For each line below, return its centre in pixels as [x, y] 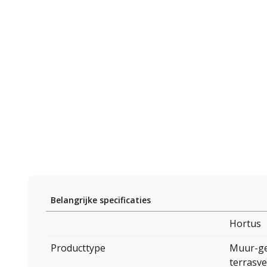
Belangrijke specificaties [101, 200]
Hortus [245, 224]
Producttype [78, 248]
